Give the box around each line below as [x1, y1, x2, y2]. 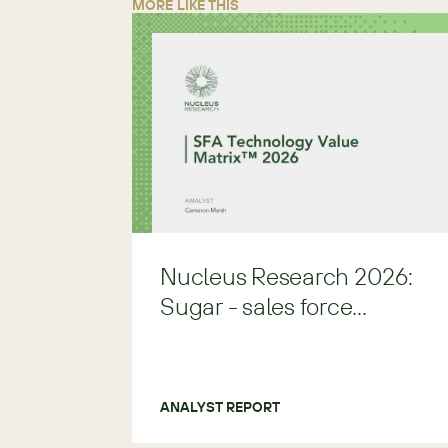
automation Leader [160, 321, 356, 351]
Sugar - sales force [160, 291, 353, 321]
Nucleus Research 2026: [160, 261, 413, 291]
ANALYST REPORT [160, 398, 281, 416]
